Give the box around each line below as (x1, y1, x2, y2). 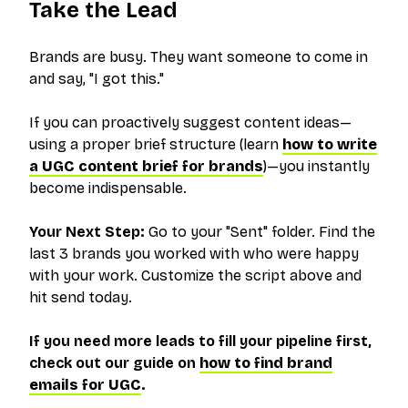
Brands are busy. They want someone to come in (29, 48, 368, 66)
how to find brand (199, 354, 332, 372)
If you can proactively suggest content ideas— (29, 114, 352, 131)
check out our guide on (29, 354, 196, 372)
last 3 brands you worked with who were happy (29, 245, 359, 262)
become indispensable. (29, 179, 187, 197)
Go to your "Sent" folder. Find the (145, 223, 375, 240)
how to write (282, 136, 377, 153)
